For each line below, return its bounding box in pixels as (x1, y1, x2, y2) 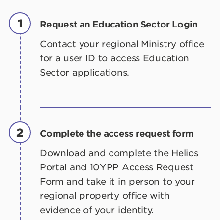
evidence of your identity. (40, 204, 154, 215)
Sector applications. (40, 67, 129, 78)
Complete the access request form (40, 128, 194, 138)
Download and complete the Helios (40, 147, 198, 158)
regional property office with (40, 190, 170, 201)
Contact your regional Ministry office (40, 38, 204, 49)
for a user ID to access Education (40, 53, 190, 63)
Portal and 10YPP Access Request (40, 162, 193, 172)
